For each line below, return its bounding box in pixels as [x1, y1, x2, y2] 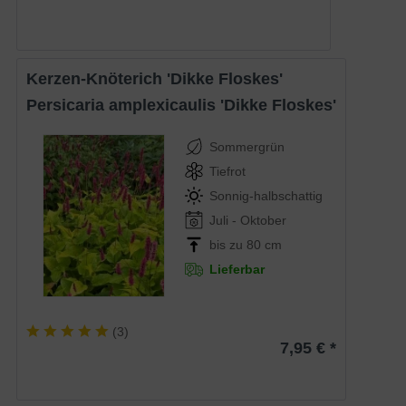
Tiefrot [209, 164, 246, 179]
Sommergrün [209, 140, 285, 155]
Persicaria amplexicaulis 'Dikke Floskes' [37, 96, 337, 115]
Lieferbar [209, 262, 266, 277]
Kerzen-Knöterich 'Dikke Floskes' [38, 70, 284, 89]
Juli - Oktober [209, 213, 287, 228]
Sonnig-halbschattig [209, 188, 324, 204]
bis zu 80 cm [209, 237, 283, 253]
